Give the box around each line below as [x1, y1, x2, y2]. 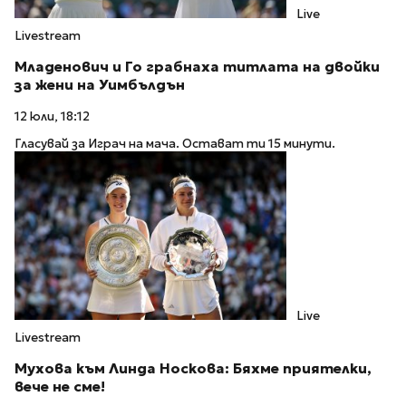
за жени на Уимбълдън [14, 75, 185, 93]
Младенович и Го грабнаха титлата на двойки [14, 57, 380, 75]
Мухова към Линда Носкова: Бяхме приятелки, [14, 360, 372, 378]
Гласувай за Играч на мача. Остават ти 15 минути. [14, 136, 335, 152]
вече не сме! [14, 378, 105, 396]
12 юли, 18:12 [14, 108, 90, 124]
